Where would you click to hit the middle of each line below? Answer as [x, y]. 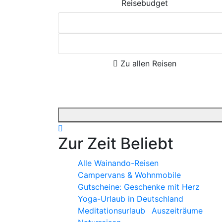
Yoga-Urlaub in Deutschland [131, 199]
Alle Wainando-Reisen [118, 163]
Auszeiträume [177, 211]
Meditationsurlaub [111, 211]
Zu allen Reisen [147, 63]
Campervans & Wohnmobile [129, 175]
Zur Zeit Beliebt [116, 143]
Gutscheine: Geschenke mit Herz [139, 187]
